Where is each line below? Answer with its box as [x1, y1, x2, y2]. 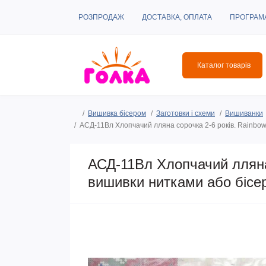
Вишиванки [225, 109, 263, 118]
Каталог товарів [197, 61, 251, 69]
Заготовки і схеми [156, 109, 215, 118]
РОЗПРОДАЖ [78, 13, 124, 21]
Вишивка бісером [88, 109, 146, 118]
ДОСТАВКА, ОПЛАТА [142, 13, 212, 21]
